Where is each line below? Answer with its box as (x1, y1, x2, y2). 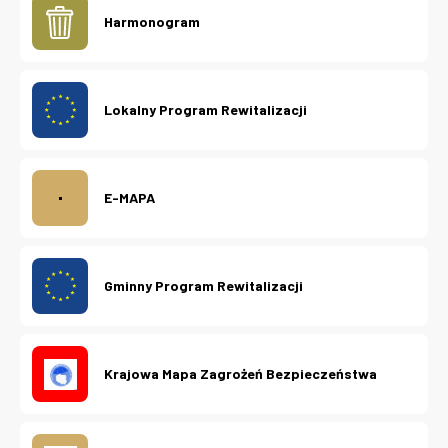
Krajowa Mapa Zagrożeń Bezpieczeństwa (104, 365, 377, 383)
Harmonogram (104, 13, 200, 31)
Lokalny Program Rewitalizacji (104, 101, 307, 119)
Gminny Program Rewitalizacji (104, 277, 303, 295)
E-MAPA (104, 189, 155, 207)
